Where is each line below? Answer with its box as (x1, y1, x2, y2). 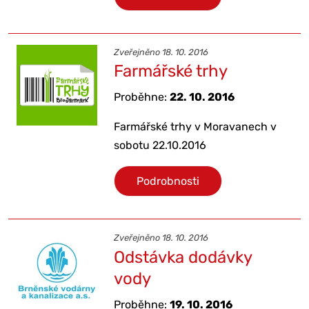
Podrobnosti (137, 175, 200, 188)
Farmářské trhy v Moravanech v (114, 120, 277, 134)
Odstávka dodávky (114, 247, 252, 267)
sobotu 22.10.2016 (114, 139, 207, 152)
